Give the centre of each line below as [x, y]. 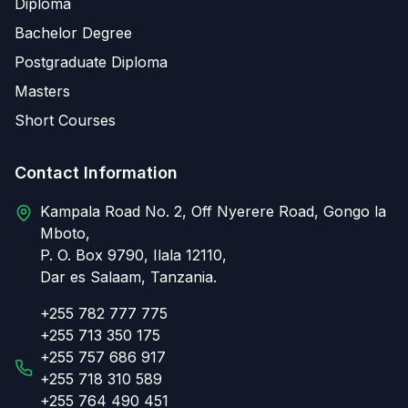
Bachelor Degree [73, 33]
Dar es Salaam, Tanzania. [128, 277]
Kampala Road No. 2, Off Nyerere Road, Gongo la [213, 211]
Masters [42, 91]
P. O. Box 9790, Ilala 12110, [133, 255]
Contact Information [96, 173]
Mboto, [65, 233]
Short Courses [65, 120]
